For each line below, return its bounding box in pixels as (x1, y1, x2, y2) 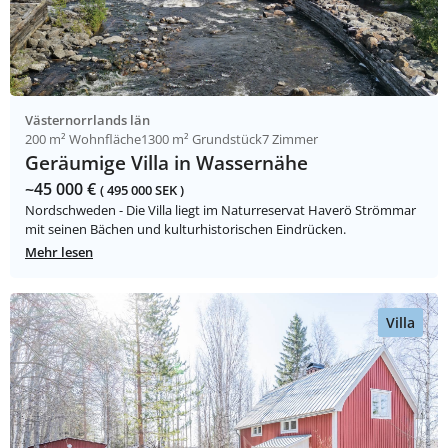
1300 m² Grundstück (141, 130, 262, 149)
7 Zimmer (262, 130, 318, 149)
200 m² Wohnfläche (25, 130, 141, 149)
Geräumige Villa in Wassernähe (25, 149, 308, 177)
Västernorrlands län (25, 111, 150, 130)
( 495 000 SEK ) (100, 181, 184, 200)
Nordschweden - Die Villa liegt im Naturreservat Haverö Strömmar (25, 201, 416, 220)
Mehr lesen (25, 243, 93, 262)
